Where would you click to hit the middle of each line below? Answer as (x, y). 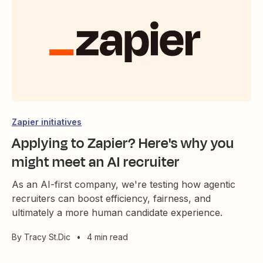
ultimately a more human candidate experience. (117, 213)
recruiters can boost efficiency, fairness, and (111, 199)
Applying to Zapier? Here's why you (123, 144)
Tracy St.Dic (47, 237)
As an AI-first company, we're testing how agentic (124, 185)
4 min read (107, 237)
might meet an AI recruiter (96, 162)
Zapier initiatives (47, 122)
